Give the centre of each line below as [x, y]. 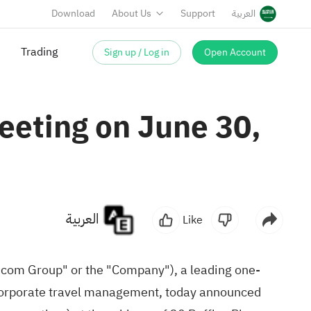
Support [198, 14]
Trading [39, 52]
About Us [132, 14]
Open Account [235, 52]
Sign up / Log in [137, 52]
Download [73, 14]
